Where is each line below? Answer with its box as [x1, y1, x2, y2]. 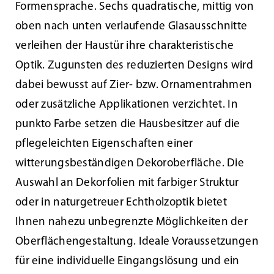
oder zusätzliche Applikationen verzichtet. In [15, 99, 238, 111]
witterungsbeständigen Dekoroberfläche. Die [15, 158, 244, 170]
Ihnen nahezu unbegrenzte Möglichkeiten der [15, 217, 248, 229]
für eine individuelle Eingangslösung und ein [15, 256, 240, 268]
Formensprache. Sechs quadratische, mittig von [15, 1, 254, 13]
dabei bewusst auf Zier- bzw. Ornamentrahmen [15, 80, 253, 92]
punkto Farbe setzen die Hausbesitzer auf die [15, 119, 240, 131]
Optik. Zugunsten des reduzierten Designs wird [15, 60, 253, 72]
